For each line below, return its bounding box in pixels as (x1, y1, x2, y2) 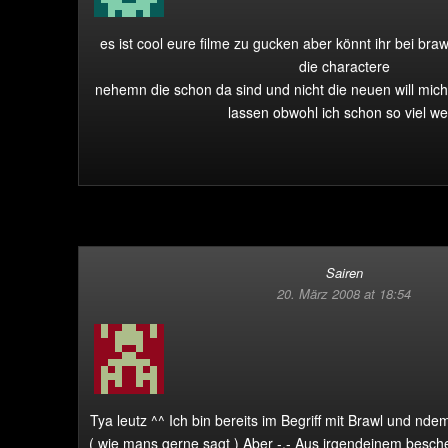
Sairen (325, 263, 363, 282)
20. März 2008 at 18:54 (277, 284, 411, 303)
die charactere (298, 56, 390, 76)
